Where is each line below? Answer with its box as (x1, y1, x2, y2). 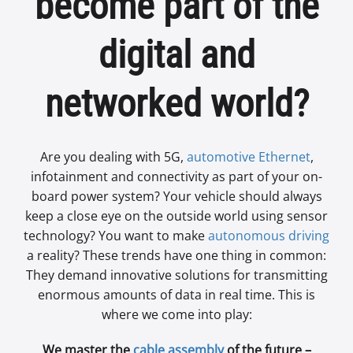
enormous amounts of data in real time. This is (38, 285, 315, 303)
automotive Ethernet (186, 147, 310, 165)
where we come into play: (101, 305, 252, 323)
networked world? (44, 80, 309, 126)
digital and (98, 32, 255, 77)
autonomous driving (208, 226, 329, 244)
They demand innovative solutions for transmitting (25, 266, 328, 284)
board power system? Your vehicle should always (31, 187, 322, 205)
